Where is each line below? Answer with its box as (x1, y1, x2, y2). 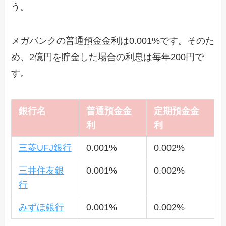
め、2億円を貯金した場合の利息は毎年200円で (11, 52, 204, 62)
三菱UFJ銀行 (18, 142, 72, 153)
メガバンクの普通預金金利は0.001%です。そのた (11, 36, 215, 46)
